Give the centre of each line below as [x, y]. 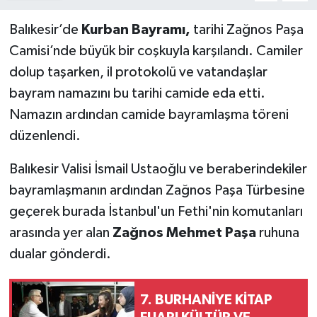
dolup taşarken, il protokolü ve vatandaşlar [138, 72]
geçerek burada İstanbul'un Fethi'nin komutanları [156, 211]
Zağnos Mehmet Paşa [184, 232]
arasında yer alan [60, 232]
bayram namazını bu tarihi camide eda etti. [137, 93]
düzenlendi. [45, 136]
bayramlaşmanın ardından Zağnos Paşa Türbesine [157, 190]
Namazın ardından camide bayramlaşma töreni [149, 114]
